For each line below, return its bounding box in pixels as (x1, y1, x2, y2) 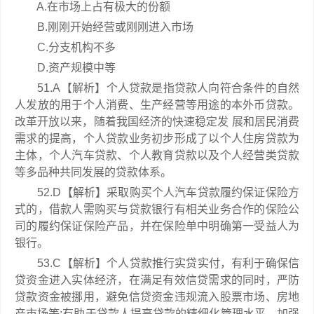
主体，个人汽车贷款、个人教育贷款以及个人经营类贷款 (15, 149, 299, 161)
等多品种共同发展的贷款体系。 (15, 166, 172, 178)
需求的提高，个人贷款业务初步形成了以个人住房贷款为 (15, 132, 299, 144)
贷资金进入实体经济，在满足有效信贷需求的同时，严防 (15, 274, 299, 286)
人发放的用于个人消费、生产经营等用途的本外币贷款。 (15, 99, 299, 111)
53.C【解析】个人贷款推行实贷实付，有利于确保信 (15, 257, 299, 269)
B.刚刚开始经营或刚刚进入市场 (15, 21, 193, 33)
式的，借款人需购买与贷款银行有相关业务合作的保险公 (15, 203, 299, 215)
